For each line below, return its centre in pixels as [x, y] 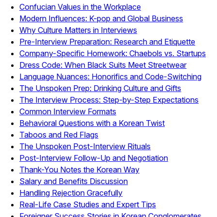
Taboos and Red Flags [59, 134]
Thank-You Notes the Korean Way [79, 169]
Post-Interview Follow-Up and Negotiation [94, 158]
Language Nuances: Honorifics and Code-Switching [110, 76]
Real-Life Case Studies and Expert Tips [88, 204]
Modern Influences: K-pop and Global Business [101, 18]
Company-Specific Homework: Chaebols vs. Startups [113, 53]
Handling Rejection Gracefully [71, 193]
